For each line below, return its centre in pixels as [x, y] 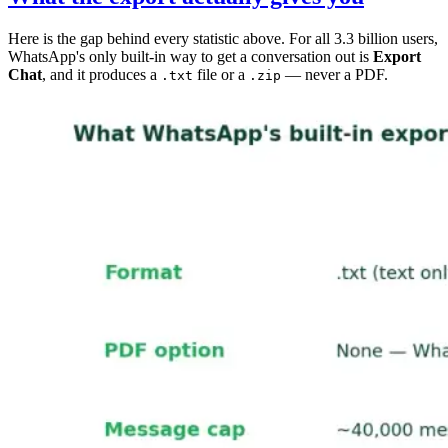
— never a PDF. [334, 74]
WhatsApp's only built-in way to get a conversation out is [190, 56]
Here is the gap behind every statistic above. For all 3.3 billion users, [223, 38]
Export [397, 56]
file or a [221, 74]
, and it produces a [101, 74]
